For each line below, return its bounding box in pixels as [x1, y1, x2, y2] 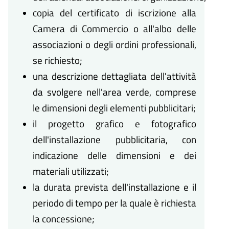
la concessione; [33, 211, 95, 226]
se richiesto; [33, 53, 82, 68]
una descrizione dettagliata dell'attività [33, 68, 196, 84]
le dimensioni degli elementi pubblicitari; [33, 100, 196, 116]
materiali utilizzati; [33, 164, 109, 179]
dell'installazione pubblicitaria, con [33, 132, 196, 147]
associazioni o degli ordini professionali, [33, 37, 196, 52]
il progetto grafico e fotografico [33, 116, 196, 131]
